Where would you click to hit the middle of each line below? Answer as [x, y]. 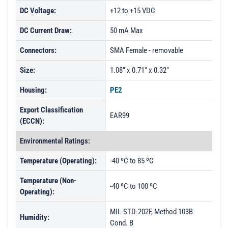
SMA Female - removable [147, 50]
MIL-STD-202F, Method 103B [151, 212]
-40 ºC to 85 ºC [132, 161]
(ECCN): [32, 121]
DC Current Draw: [46, 31]
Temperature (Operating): [58, 161]
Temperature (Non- [48, 181]
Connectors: [38, 50]
